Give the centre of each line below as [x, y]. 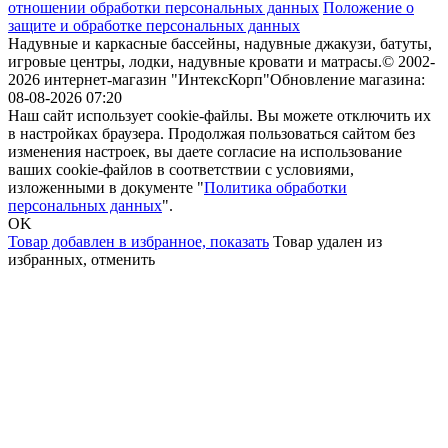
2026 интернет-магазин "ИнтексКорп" [139, 80]
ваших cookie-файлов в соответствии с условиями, [181, 170]
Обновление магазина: [347, 80]
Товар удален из [327, 242]
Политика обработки [275, 188]
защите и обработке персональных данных [154, 26]
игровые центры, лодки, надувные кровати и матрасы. [195, 62]
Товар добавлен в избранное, [109, 242]
